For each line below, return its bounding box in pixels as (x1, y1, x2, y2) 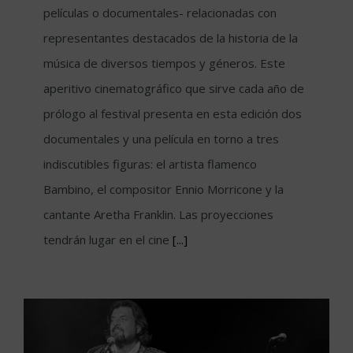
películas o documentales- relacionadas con (43, 4, 277, 20)
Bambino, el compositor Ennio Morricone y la (43, 180, 284, 197)
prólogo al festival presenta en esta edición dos (43, 105, 302, 121)
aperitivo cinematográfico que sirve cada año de (43, 80, 304, 96)
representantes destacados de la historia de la (43, 29, 298, 46)
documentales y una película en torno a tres (43, 130, 279, 147)
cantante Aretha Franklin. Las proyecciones (43, 206, 273, 222)
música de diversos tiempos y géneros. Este (43, 54, 285, 71)
